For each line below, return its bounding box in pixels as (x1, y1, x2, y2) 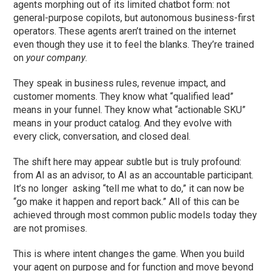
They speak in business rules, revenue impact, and (13, 77, 226, 90)
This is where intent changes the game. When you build (13, 248, 245, 260)
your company (26, 52, 86, 64)
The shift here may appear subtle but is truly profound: (13, 156, 242, 168)
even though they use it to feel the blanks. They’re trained (13, 39, 255, 51)
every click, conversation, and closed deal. (13, 131, 191, 143)
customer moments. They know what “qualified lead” (13, 91, 234, 103)
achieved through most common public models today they (13, 209, 258, 221)
